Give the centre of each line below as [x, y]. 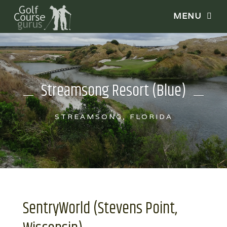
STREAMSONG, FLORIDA [113, 116]
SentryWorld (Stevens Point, [100, 208]
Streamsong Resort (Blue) [113, 91]
